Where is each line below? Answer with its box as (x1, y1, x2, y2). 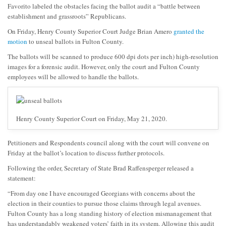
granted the (174, 26, 204, 36)
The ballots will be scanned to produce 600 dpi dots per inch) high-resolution (8, 51, 218, 61)
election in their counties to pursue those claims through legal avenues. (8, 198, 201, 208)
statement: (8, 173, 36, 183)
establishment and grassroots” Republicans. (8, 11, 126, 21)
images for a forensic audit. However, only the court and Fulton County (8, 62, 200, 71)
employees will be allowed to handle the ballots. (8, 72, 139, 81)
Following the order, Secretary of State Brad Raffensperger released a (8, 163, 194, 173)
